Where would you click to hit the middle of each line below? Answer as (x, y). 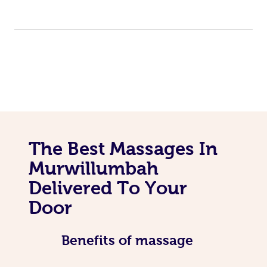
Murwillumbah (94, 168)
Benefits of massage (127, 240)
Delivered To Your (108, 187)
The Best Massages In (123, 148)
